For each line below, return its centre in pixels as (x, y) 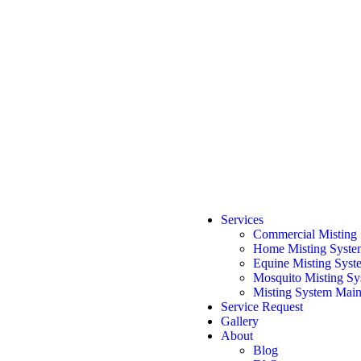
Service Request (262, 307)
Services (242, 220)
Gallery (240, 321)
